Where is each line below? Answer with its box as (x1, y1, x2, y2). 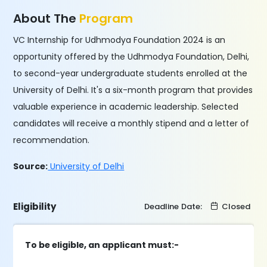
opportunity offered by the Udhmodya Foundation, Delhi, (13, 51, 250, 63)
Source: (13, 160, 48, 172)
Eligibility (13, 200, 57, 213)
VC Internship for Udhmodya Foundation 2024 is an (13, 34, 226, 46)
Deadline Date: (144, 201, 204, 212)
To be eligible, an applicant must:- (25, 239, 179, 251)
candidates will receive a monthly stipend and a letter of (13, 117, 250, 129)
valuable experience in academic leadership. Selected (13, 101, 239, 113)
